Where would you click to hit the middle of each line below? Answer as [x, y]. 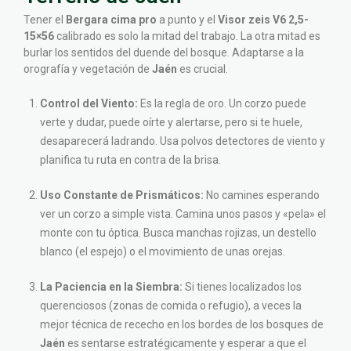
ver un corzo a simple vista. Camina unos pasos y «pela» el [183, 214]
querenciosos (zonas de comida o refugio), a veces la [171, 306]
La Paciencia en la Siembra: [111, 287]
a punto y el [187, 20]
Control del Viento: [89, 104]
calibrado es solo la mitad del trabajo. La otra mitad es [187, 36]
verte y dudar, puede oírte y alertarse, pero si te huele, [171, 123]
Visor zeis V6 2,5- [263, 20]
